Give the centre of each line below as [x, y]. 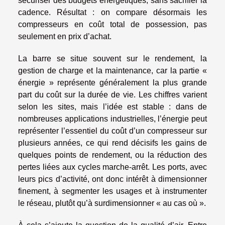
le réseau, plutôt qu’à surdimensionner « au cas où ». [112, 203]
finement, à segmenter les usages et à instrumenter [113, 191]
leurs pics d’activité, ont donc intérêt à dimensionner [113, 179]
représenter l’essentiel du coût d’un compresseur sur [113, 131]
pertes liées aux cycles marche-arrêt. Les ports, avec [113, 167]
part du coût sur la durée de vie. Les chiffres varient [113, 94]
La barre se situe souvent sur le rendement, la [113, 58]
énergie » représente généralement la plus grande [113, 82]
